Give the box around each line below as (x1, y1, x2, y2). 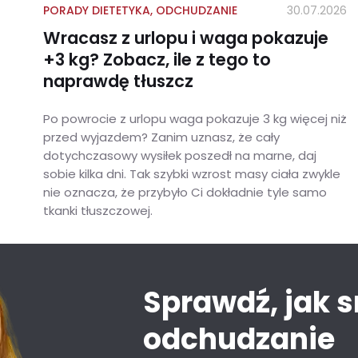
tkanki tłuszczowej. (43, 202, 153, 220)
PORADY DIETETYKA (43, 2, 150, 19)
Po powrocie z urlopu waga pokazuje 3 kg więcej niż (43, 110, 347, 128)
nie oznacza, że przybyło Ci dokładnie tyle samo (43, 184, 327, 201)
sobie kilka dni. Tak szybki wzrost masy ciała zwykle (43, 165, 340, 183)
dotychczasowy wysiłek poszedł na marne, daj (43, 147, 316, 165)
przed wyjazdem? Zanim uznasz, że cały (43, 129, 280, 146)
